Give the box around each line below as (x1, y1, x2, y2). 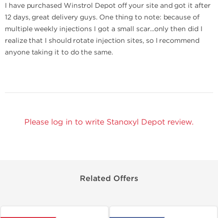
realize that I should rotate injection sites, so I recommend (5, 36, 200, 45)
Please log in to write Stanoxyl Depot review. (24, 117, 194, 127)
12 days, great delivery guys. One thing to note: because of (5, 13, 200, 21)
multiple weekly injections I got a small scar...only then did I (5, 25, 202, 33)
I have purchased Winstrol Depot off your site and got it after (5, 1, 211, 10)
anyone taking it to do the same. (5, 48, 113, 56)
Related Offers (80, 174, 138, 183)
